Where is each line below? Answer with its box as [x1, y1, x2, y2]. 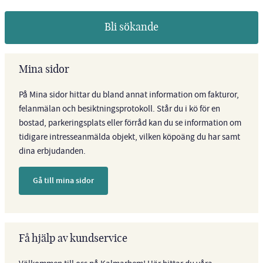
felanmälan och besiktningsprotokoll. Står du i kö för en [19, 102, 220, 114]
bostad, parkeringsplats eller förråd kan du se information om [19, 116, 241, 129]
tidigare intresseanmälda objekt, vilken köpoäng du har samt [19, 130, 240, 143]
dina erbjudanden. [19, 144, 86, 157]
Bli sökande [104, 22, 159, 33]
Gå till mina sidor [33, 175, 94, 186]
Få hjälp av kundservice [19, 234, 127, 245]
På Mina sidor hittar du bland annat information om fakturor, [19, 88, 239, 100]
